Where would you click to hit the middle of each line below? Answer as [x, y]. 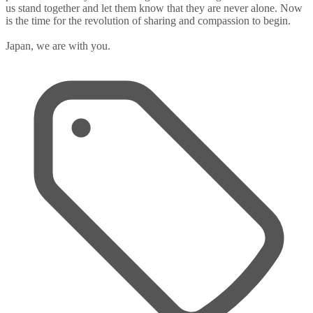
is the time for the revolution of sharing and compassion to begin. [148, 20]
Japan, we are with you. [58, 45]
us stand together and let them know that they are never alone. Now [154, 8]
